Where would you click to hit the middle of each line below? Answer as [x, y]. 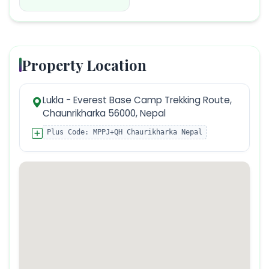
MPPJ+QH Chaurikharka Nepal [148, 132]
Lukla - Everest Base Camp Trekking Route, [137, 100]
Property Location [84, 65]
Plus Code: [70, 132]
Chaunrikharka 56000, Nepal [104, 113]
